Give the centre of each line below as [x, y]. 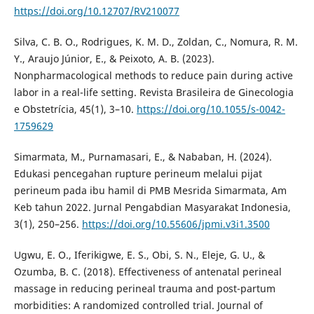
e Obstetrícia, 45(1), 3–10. [75, 109]
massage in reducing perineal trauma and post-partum [144, 289]
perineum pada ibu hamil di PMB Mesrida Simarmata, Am [150, 191]
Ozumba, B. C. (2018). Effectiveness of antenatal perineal [148, 272]
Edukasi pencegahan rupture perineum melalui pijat [138, 174]
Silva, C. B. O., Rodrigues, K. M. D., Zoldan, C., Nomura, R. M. [156, 42]
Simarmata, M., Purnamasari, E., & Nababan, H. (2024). [143, 157]
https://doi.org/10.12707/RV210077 [96, 11]
